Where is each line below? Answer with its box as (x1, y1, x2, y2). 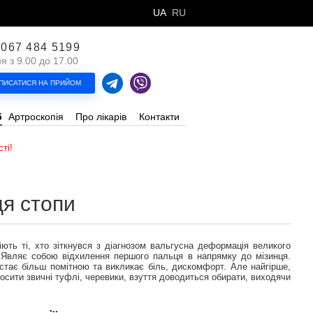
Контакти (138, 111, 180, 122)
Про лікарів (75, 111, 127, 122)
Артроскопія (8, 111, 64, 122)
